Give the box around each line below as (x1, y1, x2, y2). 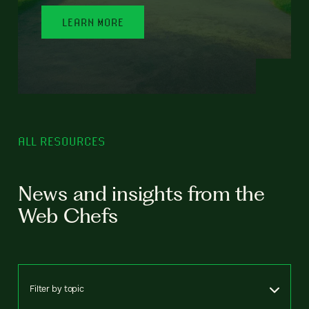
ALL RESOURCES (18, 133, 106, 148)
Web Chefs (18, 203, 118, 228)
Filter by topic (30, 281, 85, 294)
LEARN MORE (62, 15, 124, 28)
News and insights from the (18, 181, 265, 206)
